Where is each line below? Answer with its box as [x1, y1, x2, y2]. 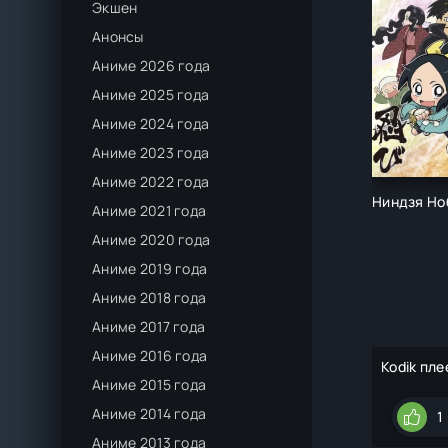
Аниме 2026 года [92, 56, 211, 75]
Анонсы [92, 27, 144, 46]
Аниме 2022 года [92, 172, 210, 191]
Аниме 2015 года [92, 375, 207, 394]
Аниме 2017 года [92, 317, 206, 336]
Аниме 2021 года [92, 201, 207, 220]
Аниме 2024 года [92, 114, 210, 133]
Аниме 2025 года [92, 85, 210, 104]
